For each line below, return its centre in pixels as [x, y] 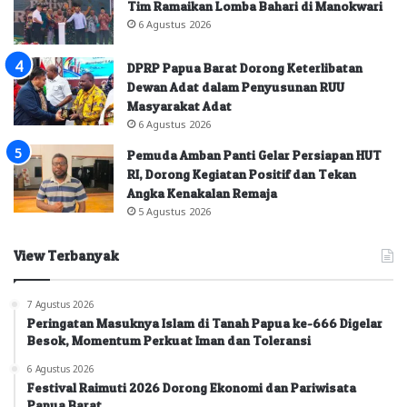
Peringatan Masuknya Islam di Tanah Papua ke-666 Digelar [205, 323]
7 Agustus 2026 [61, 304]
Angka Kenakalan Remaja [202, 194]
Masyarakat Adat [179, 106]
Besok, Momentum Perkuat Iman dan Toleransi [169, 341]
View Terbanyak [66, 256]
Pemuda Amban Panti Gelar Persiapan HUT [254, 155]
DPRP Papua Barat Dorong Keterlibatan [245, 68]
